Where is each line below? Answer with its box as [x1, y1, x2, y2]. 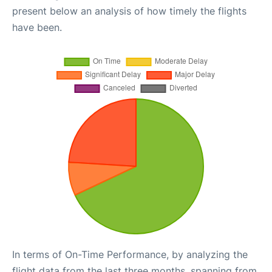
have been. [12, 21, 62, 33]
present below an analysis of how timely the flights [12, 5, 246, 17]
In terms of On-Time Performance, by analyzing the [12, 248, 248, 260]
